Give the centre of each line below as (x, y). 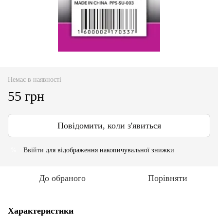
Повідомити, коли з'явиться (109, 125)
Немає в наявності (35, 79)
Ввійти (34, 150)
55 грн (26, 96)
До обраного (62, 178)
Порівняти (167, 178)
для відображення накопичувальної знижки (109, 150)
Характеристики (41, 210)
